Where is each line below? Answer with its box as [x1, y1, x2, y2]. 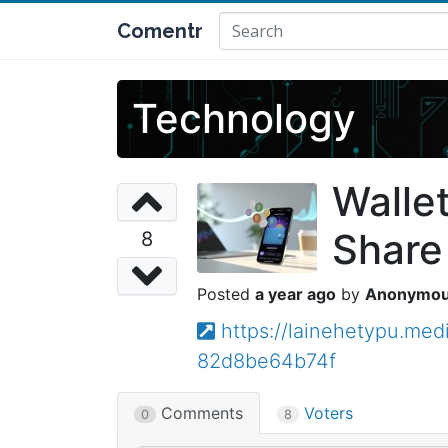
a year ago [255, 284, 336, 304]
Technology [132, 94, 356, 143]
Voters [299, 403, 353, 423]
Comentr [117, 19, 203, 43]
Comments [156, 403, 243, 423]
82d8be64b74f [197, 349, 336, 373]
